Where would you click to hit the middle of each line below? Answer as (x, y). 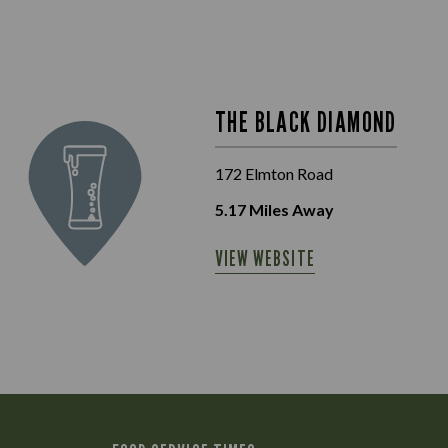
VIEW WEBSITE (265, 258)
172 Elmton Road (274, 173)
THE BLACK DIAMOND (306, 122)
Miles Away (290, 209)
